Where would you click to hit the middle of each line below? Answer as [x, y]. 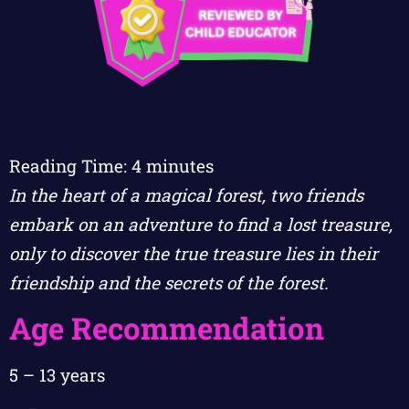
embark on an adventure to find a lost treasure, [201, 224]
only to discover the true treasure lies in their [194, 253]
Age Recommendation [167, 327]
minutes [180, 165]
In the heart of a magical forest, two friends [186, 194]
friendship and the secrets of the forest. [169, 282]
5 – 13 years [57, 374]
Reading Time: [70, 165]
